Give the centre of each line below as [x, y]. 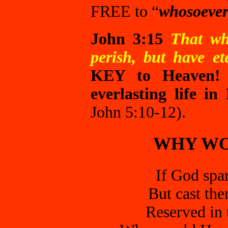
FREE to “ [125, 11]
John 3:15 [127, 39]
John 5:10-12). [138, 112]
